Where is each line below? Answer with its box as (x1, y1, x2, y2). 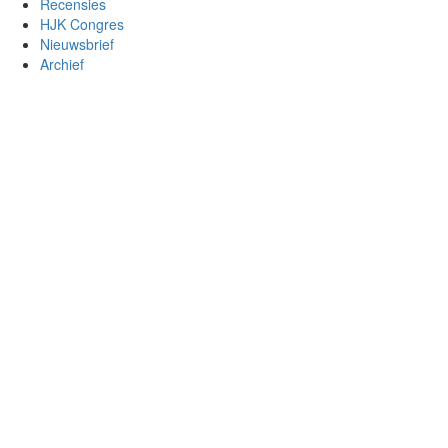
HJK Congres (40, 13, 124, 34)
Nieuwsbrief (40, 33, 114, 54)
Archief (40, 53, 84, 74)
